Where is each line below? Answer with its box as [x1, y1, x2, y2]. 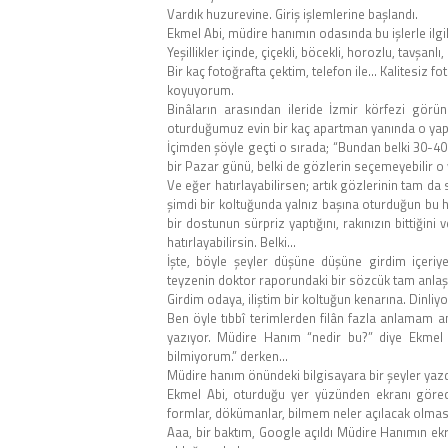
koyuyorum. [167, 80, 234, 101]
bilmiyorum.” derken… [167, 346, 288, 367]
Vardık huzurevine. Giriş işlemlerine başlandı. [167, 4, 418, 25]
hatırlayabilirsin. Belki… [167, 232, 296, 253]
